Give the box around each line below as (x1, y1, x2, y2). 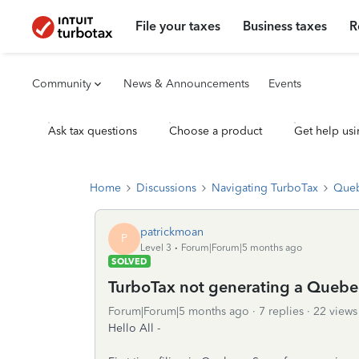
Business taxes (243, 18, 328, 34)
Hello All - (108, 321, 160, 335)
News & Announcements (123, 77, 249, 91)
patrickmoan (140, 224, 204, 239)
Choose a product (169, 124, 262, 138)
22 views (313, 305, 357, 318)
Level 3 (140, 241, 171, 253)
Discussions (136, 181, 196, 195)
